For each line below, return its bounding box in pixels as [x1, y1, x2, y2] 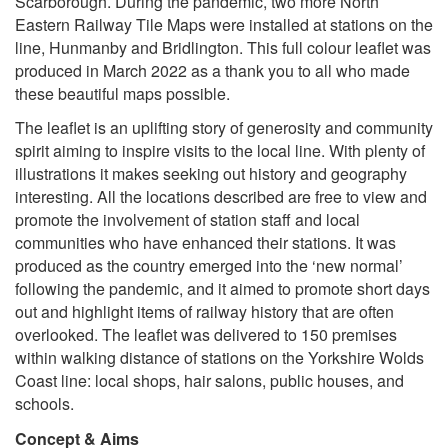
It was [351, 231, 396, 255]
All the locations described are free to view [97, 185, 396, 209]
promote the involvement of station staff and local [15, 208, 360, 232]
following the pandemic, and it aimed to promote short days [15, 277, 430, 301]
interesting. [15, 185, 97, 209]
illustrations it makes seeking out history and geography [15, 162, 407, 186]
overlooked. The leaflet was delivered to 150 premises [15, 323, 397, 347]
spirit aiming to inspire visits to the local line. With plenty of [15, 139, 425, 163]
